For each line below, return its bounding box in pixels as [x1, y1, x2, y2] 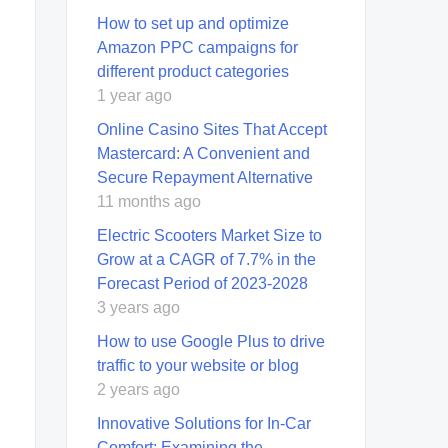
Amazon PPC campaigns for [97, 38, 298, 56]
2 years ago [97, 380, 180, 398]
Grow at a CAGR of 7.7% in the [97, 250, 316, 268]
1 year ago [97, 86, 172, 104]
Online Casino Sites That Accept [97, 120, 327, 138]
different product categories [97, 62, 289, 80]
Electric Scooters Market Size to [97, 226, 322, 244]
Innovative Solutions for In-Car [97, 414, 311, 432]
